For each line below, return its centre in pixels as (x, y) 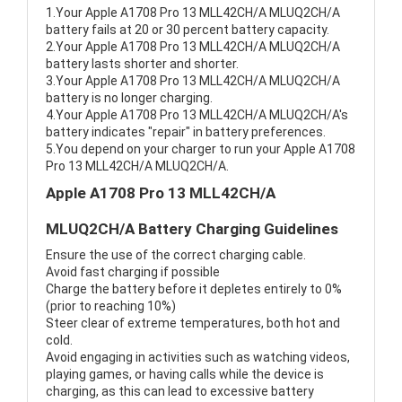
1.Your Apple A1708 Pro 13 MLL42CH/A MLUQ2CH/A (193, 13)
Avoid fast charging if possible (133, 272)
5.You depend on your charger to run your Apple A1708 (201, 149)
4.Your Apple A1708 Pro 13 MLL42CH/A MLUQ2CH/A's (197, 115)
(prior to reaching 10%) (111, 306)
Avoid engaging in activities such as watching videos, (198, 358)
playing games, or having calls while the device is (185, 375)
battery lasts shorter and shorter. (142, 64)
